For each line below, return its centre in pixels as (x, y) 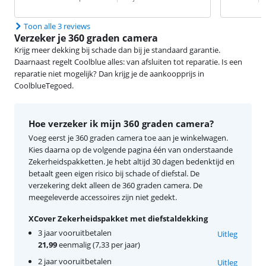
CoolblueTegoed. (44, 85)
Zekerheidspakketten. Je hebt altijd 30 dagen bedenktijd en (132, 161)
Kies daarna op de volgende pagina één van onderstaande (131, 150)
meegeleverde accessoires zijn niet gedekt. (103, 197)
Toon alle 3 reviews (57, 26)
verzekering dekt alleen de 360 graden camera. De (115, 185)
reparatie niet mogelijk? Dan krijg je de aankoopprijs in (109, 74)
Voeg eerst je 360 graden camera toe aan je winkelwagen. (128, 138)
